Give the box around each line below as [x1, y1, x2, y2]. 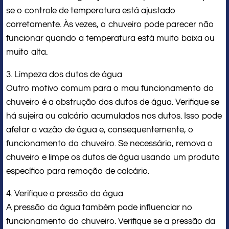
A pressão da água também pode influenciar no [6, 202, 193, 212]
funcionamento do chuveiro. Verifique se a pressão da [6, 216, 215, 226]
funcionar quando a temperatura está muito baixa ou [6, 33, 215, 43]
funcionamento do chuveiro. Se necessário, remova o [6, 139, 213, 148]
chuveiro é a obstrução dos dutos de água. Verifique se [6, 97, 219, 107]
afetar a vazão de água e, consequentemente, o [6, 125, 194, 134]
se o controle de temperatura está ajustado [6, 6, 176, 15]
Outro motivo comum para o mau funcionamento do [6, 83, 214, 93]
